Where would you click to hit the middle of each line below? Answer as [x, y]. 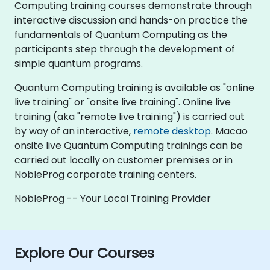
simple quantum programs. [79, 64]
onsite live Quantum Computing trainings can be [129, 146]
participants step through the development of [125, 49]
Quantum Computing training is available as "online [134, 88]
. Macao [229, 131]
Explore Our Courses [84, 253]
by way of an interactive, [74, 131]
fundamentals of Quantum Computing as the [121, 35]
